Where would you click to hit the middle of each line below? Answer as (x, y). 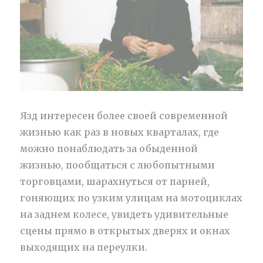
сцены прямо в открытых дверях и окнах (125, 231)
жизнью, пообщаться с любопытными (118, 165)
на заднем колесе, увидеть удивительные (124, 215)
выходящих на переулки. (84, 247)
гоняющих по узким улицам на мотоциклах (131, 198)
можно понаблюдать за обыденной (109, 149)
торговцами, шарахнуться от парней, (115, 182)
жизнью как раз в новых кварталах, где (120, 132)
